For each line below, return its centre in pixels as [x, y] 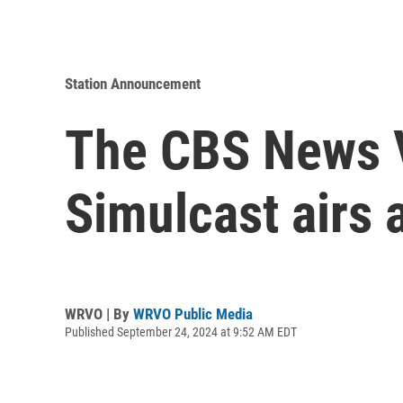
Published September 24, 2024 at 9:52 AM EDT [181, 331]
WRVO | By [99, 313]
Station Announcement [133, 84]
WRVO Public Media [193, 313]
